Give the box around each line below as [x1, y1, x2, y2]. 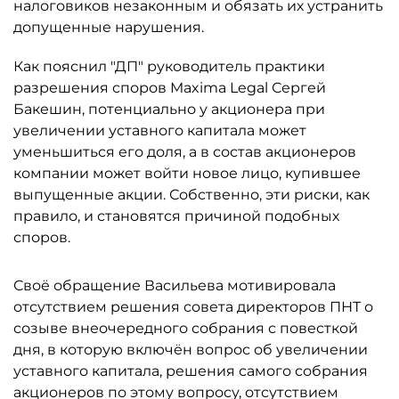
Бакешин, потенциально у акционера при [13, 101, 325, 118]
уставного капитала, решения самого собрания [13, 362, 368, 379]
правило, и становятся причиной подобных [13, 208, 339, 224]
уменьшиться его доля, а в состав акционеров [13, 143, 356, 160]
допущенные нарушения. [13, 19, 204, 36]
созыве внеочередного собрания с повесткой [13, 320, 358, 337]
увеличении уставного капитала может [13, 122, 306, 139]
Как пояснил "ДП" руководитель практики [13, 58, 325, 75]
